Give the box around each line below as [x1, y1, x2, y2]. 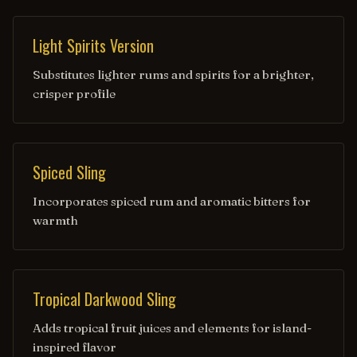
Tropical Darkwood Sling [33, 287, 176, 311]
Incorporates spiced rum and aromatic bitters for [33, 194, 311, 209]
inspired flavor [33, 339, 116, 355]
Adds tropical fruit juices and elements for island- [33, 320, 312, 335]
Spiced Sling [33, 160, 106, 184]
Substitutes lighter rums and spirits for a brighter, [33, 67, 314, 82]
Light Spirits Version [33, 33, 154, 57]
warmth [33, 213, 78, 228]
